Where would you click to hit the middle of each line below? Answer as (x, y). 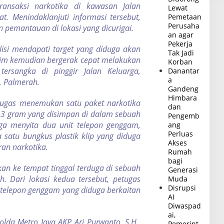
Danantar (184, 70)
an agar (181, 34)
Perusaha (184, 25)
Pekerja (180, 43)
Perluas (181, 133)
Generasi (183, 169)
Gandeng (183, 88)
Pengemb (184, 115)
